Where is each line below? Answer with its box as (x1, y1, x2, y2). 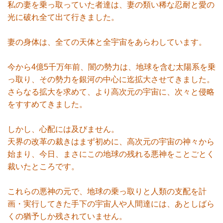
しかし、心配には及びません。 (7, 125, 119, 133)
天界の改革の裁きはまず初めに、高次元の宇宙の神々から (7, 137, 215, 146)
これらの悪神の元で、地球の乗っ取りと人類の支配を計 (7, 187, 207, 196)
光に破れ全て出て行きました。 (7, 13, 119, 21)
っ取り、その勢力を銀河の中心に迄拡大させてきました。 (7, 75, 215, 84)
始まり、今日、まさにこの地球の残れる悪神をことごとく (7, 150, 215, 158)
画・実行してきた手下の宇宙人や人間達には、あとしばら (7, 200, 215, 208)
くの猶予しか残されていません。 (7, 212, 127, 221)
